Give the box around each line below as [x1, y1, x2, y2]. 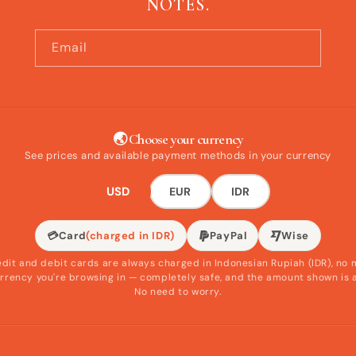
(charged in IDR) [86, 229, 175, 243]
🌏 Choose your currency [112, 130, 244, 149]
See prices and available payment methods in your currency [24, 149, 332, 163]
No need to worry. [134, 285, 222, 299]
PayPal [209, 229, 247, 243]
